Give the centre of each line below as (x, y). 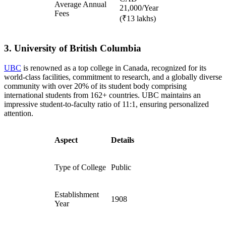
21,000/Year (139, 8)
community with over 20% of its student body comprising (95, 86)
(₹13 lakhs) (138, 19)
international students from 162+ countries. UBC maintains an (102, 95)
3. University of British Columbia (73, 48)
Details (123, 140)
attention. (19, 113)
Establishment (77, 194)
